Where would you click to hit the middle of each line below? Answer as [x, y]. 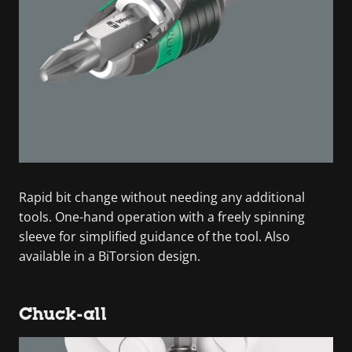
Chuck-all [63, 313]
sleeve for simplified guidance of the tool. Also [154, 236]
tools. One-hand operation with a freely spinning [162, 216]
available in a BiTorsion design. [110, 256]
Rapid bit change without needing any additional [162, 197]
